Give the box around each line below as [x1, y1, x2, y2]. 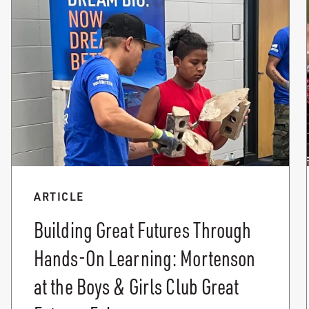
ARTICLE [34, 188, 84, 203]
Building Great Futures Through [34, 215, 252, 243]
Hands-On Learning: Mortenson [34, 243, 256, 272]
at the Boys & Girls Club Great [34, 272, 239, 300]
